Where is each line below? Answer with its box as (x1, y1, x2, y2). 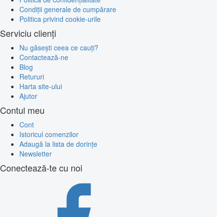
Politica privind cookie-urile (19, 14, 101, 24)
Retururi (19, 71, 44, 81)
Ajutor (19, 91, 37, 101)
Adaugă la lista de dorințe (19, 139, 97, 149)
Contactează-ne (19, 52, 68, 62)
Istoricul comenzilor (19, 129, 78, 139)
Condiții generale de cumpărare (19, 4, 116, 14)
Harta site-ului (19, 81, 62, 91)
